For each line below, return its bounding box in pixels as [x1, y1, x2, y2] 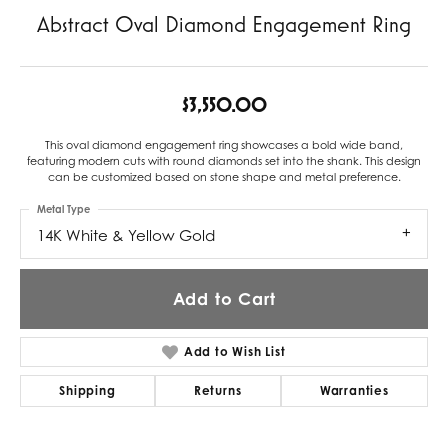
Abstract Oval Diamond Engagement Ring [37, 10, 411, 37]
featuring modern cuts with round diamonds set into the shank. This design [27, 153, 421, 168]
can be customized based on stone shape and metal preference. [47, 169, 401, 184]
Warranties [319, 382, 389, 398]
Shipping [59, 382, 116, 398]
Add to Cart [172, 287, 276, 309]
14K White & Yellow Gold [37, 225, 215, 244]
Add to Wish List [183, 343, 286, 359]
